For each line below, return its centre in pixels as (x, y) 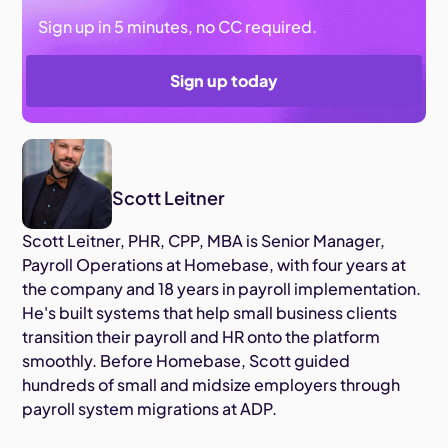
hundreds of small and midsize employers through (211, 384)
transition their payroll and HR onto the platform (201, 336)
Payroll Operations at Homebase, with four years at (214, 264)
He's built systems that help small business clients (210, 312)
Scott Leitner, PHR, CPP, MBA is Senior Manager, (204, 240)
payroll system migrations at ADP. (150, 408)
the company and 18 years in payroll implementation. (222, 288)
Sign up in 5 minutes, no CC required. (178, 26)
